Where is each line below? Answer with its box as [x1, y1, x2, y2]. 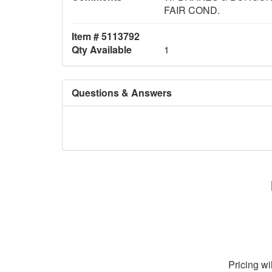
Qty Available [72, 42, 132, 56]
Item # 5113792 [72, 29, 140, 43]
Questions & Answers [72, 85, 172, 100]
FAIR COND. [163, 2, 220, 17]
